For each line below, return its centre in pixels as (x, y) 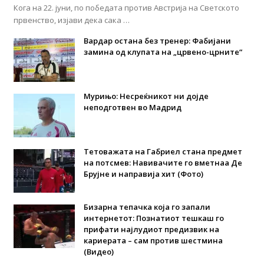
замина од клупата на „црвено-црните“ (163, 52)
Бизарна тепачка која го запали (147, 207)
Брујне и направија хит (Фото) (143, 174)
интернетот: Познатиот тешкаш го (154, 218)
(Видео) (98, 251)
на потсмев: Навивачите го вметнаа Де (163, 162)
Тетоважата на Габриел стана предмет (163, 151)
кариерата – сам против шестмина (153, 240)
